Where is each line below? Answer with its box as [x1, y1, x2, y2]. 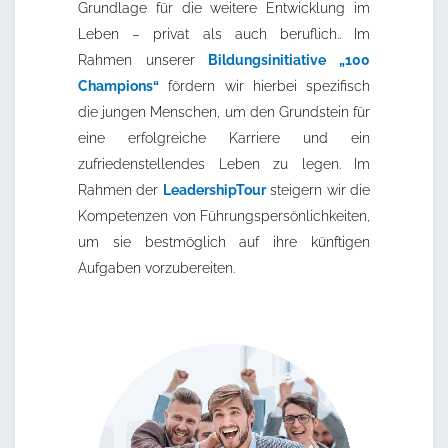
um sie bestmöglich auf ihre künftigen [78, 234, 370, 251]
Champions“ [78, 78, 159, 95]
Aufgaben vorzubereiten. [78, 260, 235, 277]
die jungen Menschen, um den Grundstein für [78, 104, 370, 121]
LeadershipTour [162, 182, 266, 199]
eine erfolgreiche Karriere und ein [78, 130, 370, 147]
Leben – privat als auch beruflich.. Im [78, 26, 370, 43]
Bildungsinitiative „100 [208, 52, 371, 69]
